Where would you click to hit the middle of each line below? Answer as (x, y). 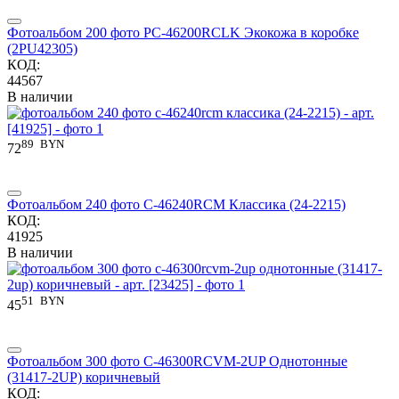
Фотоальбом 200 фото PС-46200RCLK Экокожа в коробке (183, 32)
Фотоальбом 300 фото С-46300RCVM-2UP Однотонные (177, 361)
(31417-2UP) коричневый (84, 377)
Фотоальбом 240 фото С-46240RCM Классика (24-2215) (176, 205)
